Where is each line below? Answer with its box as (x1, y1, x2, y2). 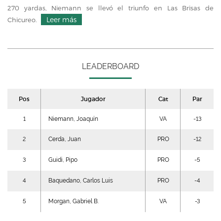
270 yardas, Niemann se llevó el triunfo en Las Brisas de (7, 4, 214, 12)
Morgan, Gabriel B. (48, 198, 99, 205)
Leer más (46, 15, 76, 24)
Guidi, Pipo (48, 156, 77, 163)
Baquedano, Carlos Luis (48, 177, 113, 184)
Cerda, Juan (48, 136, 81, 143)
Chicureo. (7, 16, 39, 24)
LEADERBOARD (82, 62, 139, 71)
